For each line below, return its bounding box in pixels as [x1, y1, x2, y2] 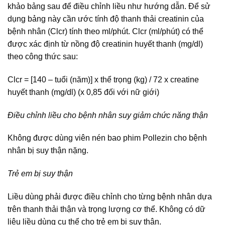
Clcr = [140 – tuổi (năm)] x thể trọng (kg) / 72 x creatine [8, 75, 199, 84]
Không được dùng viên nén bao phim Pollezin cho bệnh [8, 134, 207, 143]
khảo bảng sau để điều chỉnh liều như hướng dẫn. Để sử [8, 2, 210, 11]
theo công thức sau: [8, 52, 78, 61]
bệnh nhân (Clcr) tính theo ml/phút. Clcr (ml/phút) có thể [8, 27, 203, 36]
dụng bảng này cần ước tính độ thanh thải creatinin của [8, 15, 204, 24]
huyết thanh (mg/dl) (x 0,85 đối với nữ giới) [8, 87, 159, 96]
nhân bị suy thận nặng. [8, 146, 88, 155]
